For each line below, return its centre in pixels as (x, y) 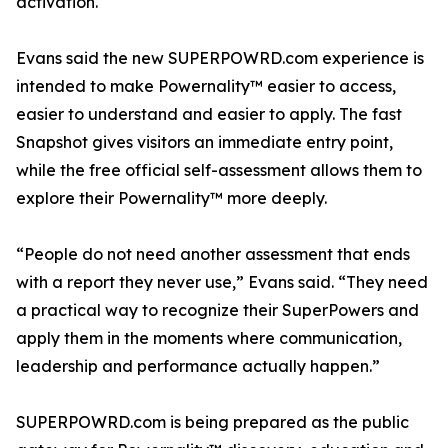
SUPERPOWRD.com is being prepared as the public (212, 422)
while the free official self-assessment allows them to (219, 170)
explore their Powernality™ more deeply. (171, 198)
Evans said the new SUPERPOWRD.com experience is (220, 58)
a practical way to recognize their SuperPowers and (217, 310)
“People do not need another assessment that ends (213, 254)
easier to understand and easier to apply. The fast (209, 114)
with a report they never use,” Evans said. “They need (222, 282)
